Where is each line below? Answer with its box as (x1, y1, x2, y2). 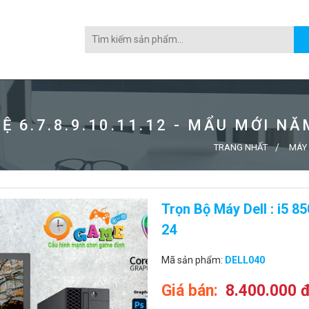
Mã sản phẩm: (161, 255, 225, 266)
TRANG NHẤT (214, 142, 268, 152)
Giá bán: (161, 281, 222, 300)
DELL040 (225, 255, 265, 266)
